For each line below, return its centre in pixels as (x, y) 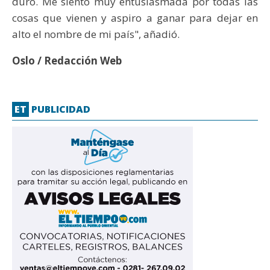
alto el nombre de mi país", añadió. (96, 34)
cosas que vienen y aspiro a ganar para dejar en (135, 18)
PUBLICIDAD (60, 109)
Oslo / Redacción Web (67, 61)
